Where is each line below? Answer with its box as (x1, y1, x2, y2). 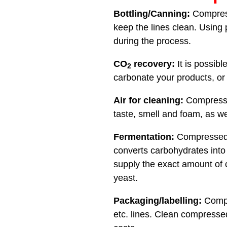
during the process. (113, 36, 191, 47)
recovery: (131, 59, 175, 69)
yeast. (113, 173, 138, 183)
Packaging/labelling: (113, 196, 202, 206)
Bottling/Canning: (113, 9, 190, 19)
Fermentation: (113, 132, 174, 142)
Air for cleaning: (113, 95, 183, 106)
